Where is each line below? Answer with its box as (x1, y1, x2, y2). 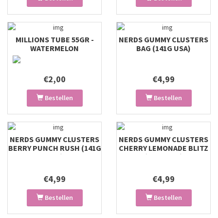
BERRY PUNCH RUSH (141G (8, 143, 101, 153)
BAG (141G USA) (136, 43, 191, 53)
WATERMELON (30, 43, 79, 53)
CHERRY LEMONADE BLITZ (119, 143, 208, 153)
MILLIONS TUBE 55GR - (15, 35, 94, 44)
